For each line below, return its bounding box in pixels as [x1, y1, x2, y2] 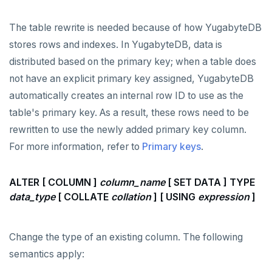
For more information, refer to [9, 141, 142, 153]
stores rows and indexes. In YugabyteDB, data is [9, 39, 222, 51]
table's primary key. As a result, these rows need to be [9, 107, 249, 119]
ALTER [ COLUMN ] [9, 176, 100, 189]
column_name [100, 176, 165, 189]
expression [198, 191, 250, 203]
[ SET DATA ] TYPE [165, 176, 255, 189]
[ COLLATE [55, 191, 111, 203]
